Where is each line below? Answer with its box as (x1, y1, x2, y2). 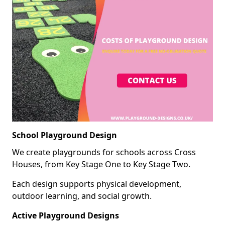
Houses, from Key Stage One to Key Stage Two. (12, 158, 190, 170)
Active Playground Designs (12, 209, 119, 221)
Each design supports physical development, (12, 178, 181, 189)
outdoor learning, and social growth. (12, 190, 152, 201)
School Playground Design (12, 129, 117, 141)
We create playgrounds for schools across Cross (12, 146, 196, 158)
